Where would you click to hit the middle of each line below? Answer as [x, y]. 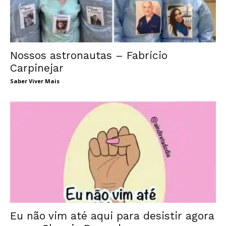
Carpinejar [37, 68]
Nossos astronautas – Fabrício [89, 55]
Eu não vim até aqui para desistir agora [112, 216]
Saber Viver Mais [35, 81]
